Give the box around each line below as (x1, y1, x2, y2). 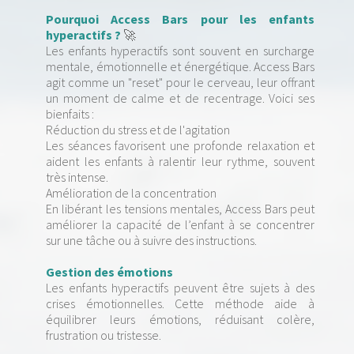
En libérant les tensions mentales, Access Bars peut (46, 201, 314, 217)
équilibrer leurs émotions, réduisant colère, (46, 311, 314, 328)
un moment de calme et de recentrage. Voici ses (46, 90, 314, 107)
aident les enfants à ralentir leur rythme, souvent (46, 153, 314, 170)
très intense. (46, 169, 108, 186)
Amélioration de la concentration (46, 185, 217, 201)
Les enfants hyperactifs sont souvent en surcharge (46, 43, 314, 59)
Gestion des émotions (46, 264, 173, 281)
